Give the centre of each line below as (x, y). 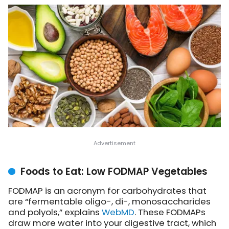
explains (83, 212)
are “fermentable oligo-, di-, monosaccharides (109, 202)
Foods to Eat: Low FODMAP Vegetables (114, 172)
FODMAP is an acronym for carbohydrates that (107, 191)
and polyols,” (36, 212)
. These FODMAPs (170, 212)
